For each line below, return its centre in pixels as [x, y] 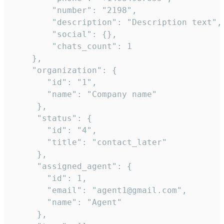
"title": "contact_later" [89, 142]
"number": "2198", [74, 10]
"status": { [52, 118]
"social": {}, [64, 34]
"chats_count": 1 [72, 46]
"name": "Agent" [67, 202]
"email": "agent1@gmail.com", [99, 190]
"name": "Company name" [84, 94]
